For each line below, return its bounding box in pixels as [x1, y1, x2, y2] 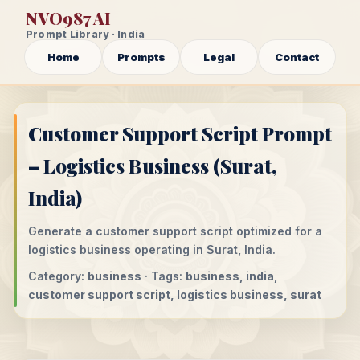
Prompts [117, 51, 166, 63]
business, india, [186, 269, 278, 283]
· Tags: [141, 269, 186, 283]
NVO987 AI [26, 7, 112, 29]
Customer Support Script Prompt [28, 121, 332, 146]
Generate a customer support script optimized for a [28, 224, 322, 238]
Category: [28, 269, 88, 283]
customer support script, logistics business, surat [28, 288, 321, 301]
